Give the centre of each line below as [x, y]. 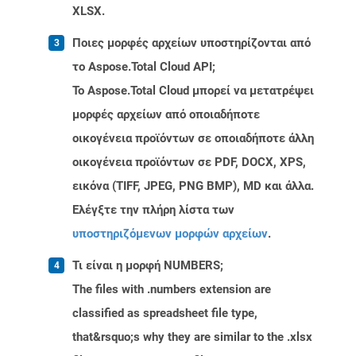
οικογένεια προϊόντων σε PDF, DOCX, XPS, [189, 163]
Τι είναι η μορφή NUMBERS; [148, 266]
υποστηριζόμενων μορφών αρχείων [170, 234]
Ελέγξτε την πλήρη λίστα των [153, 210]
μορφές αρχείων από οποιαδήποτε [166, 115]
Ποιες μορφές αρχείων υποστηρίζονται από [192, 43]
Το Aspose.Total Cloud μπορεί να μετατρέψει [193, 91]
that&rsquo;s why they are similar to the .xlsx [192, 337]
